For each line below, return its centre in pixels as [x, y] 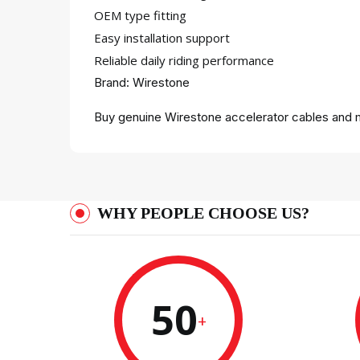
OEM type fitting [140, 15]
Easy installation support [162, 38]
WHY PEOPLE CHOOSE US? [203, 213]
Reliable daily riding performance [184, 60]
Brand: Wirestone [142, 82]
